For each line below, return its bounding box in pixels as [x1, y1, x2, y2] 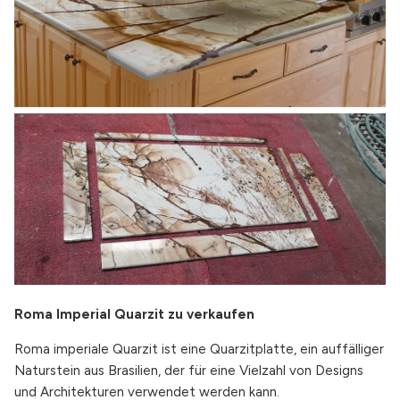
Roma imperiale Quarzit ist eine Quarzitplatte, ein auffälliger [14, 340, 384, 357]
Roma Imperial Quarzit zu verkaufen [14, 306, 254, 323]
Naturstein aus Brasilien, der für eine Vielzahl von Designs [14, 362, 363, 379]
